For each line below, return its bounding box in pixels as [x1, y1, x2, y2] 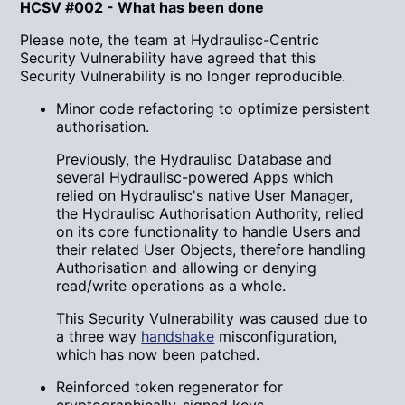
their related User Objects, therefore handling [56, 240, 367, 259]
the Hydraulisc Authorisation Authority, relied [56, 204, 364, 223]
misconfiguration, [214, 327, 338, 346]
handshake [141, 327, 215, 346]
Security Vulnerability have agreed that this [20, 49, 316, 68]
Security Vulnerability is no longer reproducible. [20, 67, 346, 86]
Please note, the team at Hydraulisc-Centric [20, 31, 320, 50]
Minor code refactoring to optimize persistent [56, 99, 371, 118]
